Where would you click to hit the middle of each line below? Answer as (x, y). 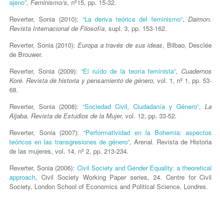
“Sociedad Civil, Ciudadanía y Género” (141, 106)
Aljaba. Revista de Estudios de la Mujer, (67, 115)
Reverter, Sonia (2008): (44, 106)
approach (23, 177)
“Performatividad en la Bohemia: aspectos (148, 132)
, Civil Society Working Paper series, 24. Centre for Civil (124, 177)
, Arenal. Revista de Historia (171, 141)
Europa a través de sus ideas (120, 45)
